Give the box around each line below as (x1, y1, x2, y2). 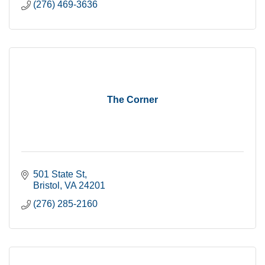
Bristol (33, 180, 60, 190)
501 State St (33, 169, 85, 179)
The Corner (107, 95, 158, 105)
